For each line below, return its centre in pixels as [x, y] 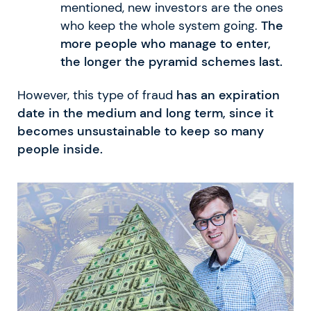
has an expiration [228, 95]
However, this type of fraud [97, 95]
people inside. [60, 150]
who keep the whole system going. [160, 26]
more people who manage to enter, [165, 44]
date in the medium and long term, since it [145, 114]
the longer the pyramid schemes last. [171, 62]
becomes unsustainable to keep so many [141, 132]
